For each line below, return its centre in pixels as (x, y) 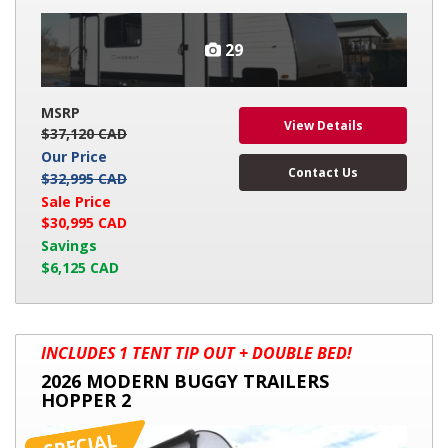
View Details (323, 125)
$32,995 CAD (84, 178)
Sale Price (76, 201)
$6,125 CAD (80, 267)
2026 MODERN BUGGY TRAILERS (185, 380)
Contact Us (323, 172)
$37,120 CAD (84, 134)
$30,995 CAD (84, 223)
